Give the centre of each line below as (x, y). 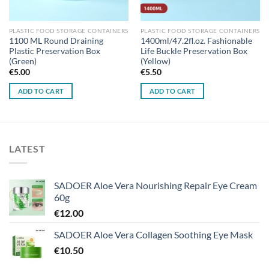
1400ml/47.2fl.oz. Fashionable (196, 41)
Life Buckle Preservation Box (194, 51)
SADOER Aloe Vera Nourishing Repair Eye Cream (156, 186)
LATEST (27, 148)
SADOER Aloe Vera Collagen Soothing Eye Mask (153, 235)
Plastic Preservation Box (54, 51)
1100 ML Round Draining (56, 41)
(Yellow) (155, 61)
